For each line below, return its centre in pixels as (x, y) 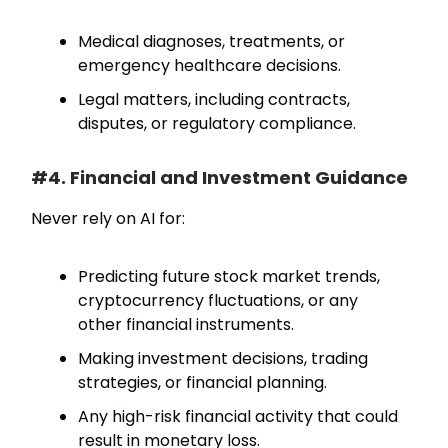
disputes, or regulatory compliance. (217, 124)
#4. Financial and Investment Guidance (219, 178)
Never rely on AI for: (108, 219)
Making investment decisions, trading (223, 359)
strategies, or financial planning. (202, 383)
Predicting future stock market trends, (229, 277)
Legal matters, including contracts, (214, 100)
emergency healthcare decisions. (209, 66)
